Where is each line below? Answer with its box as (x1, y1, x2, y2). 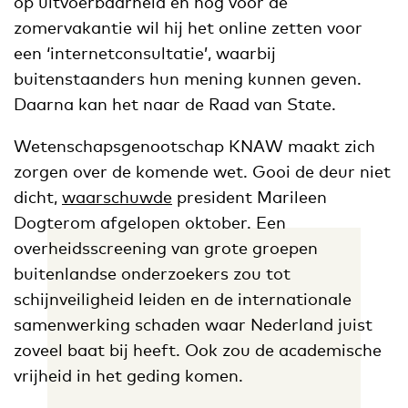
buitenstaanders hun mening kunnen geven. (14, 67, 362, 88)
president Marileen (172, 186, 327, 207)
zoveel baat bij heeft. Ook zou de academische (14, 339, 382, 360)
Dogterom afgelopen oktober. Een (14, 211, 286, 232)
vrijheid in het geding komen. (14, 364, 243, 385)
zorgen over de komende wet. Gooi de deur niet (14, 160, 391, 181)
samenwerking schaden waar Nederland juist (14, 313, 372, 334)
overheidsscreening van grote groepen (14, 237, 318, 258)
